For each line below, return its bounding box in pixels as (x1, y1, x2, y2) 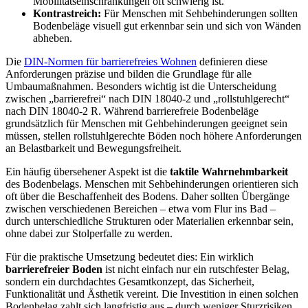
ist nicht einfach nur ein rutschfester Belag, (102, 263, 289, 275)
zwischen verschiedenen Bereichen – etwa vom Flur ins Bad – (5, 202, 276, 214)
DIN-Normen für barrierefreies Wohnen (24, 55, 197, 67)
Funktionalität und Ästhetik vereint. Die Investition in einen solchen (5, 287, 298, 300)
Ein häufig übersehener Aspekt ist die (5, 165, 170, 177)
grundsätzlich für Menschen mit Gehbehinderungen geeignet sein (5, 117, 287, 129)
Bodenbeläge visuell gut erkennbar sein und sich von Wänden (33, 19, 301, 32)
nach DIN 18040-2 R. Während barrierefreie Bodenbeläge (5, 104, 258, 117)
